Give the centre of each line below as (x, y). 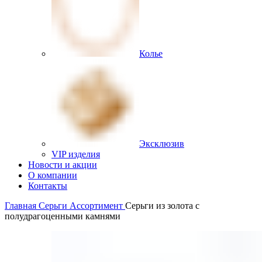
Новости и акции (63, 165)
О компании (53, 175)
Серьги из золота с (162, 206)
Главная (22, 206)
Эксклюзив (162, 144)
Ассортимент (97, 206)
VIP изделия (76, 154)
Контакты (48, 186)
